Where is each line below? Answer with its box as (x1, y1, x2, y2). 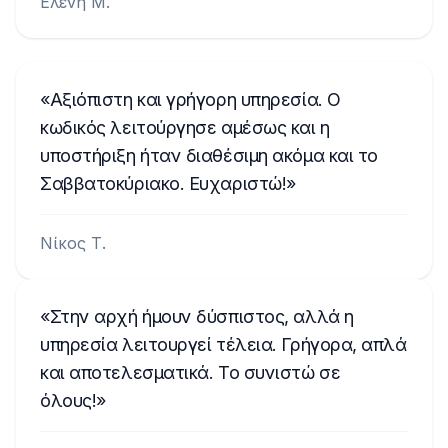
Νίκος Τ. (40, 233, 106, 253)
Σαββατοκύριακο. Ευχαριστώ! (40, 173, 287, 194)
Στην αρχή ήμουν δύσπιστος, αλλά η (49, 306, 354, 327)
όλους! (40, 390, 97, 411)
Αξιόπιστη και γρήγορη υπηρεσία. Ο (49, 89, 341, 110)
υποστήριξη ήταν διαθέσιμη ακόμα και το (40, 145, 378, 166)
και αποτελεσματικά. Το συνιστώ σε (40, 362, 341, 383)
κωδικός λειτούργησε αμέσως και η (40, 117, 330, 138)
